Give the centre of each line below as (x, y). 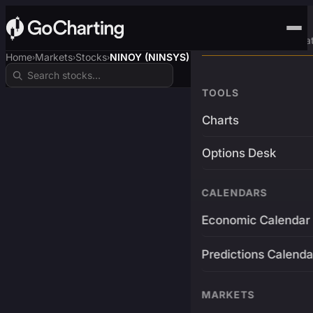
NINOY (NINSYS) (150, 57)
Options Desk (239, 153)
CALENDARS (234, 192)
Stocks (91, 57)
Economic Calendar (256, 220)
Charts (220, 120)
